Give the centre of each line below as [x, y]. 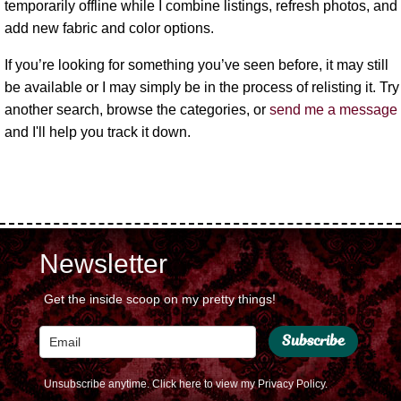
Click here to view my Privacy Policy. [240, 384]
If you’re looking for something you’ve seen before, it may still [196, 65]
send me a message [333, 110]
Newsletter [103, 264]
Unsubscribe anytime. [98, 384]
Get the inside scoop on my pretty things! [160, 299]
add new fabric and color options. [109, 28]
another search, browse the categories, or [137, 110]
